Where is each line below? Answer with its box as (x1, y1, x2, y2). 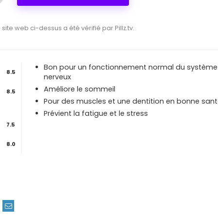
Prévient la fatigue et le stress (44, 109, 148, 118)
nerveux (44, 72, 72, 82)
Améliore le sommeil (44, 84, 116, 94)
